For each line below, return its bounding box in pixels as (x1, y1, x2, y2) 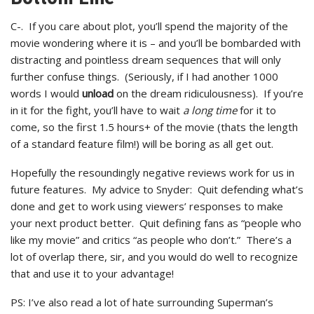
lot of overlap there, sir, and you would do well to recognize (11, 250, 298, 264)
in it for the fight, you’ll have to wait (11, 103, 183, 117)
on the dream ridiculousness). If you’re (114, 86, 303, 100)
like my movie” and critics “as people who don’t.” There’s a (11, 233, 292, 247)
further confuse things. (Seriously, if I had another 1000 (11, 69, 278, 83)
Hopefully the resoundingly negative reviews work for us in (11, 165, 294, 179)
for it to (237, 103, 276, 117)
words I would (11, 86, 82, 100)
